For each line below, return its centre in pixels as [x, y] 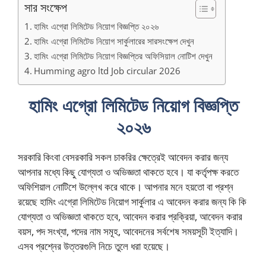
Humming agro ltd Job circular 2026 [107, 70]
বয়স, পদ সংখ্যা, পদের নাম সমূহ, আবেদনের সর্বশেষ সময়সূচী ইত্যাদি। [128, 231]
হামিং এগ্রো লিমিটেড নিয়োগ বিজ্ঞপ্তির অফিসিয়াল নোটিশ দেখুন [123, 56]
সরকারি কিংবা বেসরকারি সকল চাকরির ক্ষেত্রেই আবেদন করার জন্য [123, 157]
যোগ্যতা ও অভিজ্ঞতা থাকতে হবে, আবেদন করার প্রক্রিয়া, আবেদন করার [130, 216]
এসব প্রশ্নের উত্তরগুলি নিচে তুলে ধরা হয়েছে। [94, 246]
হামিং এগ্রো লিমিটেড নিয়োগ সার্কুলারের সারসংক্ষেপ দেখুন [114, 41]
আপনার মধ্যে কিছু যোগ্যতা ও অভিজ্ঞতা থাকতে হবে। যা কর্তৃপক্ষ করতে [128, 172]
